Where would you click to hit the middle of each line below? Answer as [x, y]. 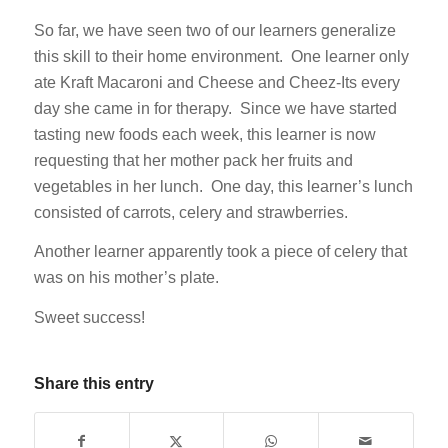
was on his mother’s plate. [126, 278]
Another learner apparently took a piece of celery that [220, 252]
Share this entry [93, 383]
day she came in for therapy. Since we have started [215, 108]
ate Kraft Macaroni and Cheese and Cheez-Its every [216, 82]
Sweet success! [89, 317]
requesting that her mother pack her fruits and [193, 160]
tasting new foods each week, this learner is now [204, 134]
